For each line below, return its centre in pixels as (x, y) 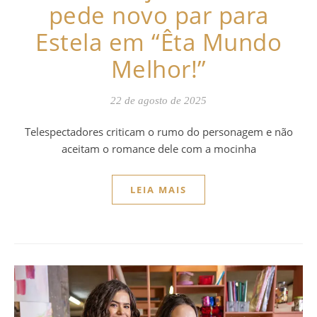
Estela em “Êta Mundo (158, 42)
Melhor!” (158, 69)
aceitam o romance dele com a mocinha (158, 149)
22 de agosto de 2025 (158, 101)
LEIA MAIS (158, 190)
